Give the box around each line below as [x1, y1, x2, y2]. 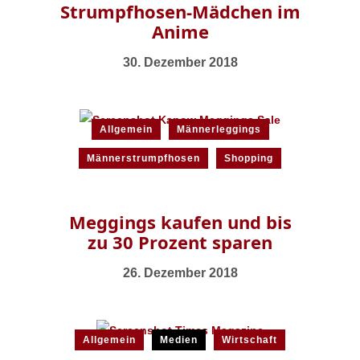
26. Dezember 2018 [122, 265, 238, 280]
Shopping [224, 152, 273, 164]
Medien [160, 333, 198, 346]
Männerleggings [176, 123, 261, 135]
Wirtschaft [222, 333, 277, 346]
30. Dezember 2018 [122, 55, 238, 69]
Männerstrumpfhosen [87, 152, 200, 164]
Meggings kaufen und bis [68, 209, 292, 234]
